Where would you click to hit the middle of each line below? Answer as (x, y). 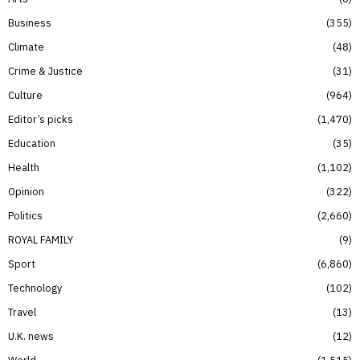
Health (24, 167)
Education (32, 143)
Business (30, 22)
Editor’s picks (41, 119)
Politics (25, 215)
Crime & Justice (45, 70)
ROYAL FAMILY (41, 239)
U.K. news (31, 335)
